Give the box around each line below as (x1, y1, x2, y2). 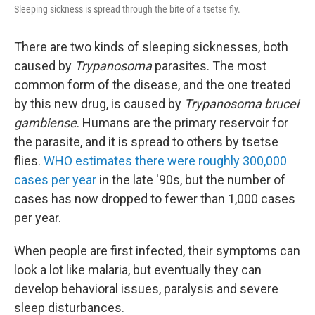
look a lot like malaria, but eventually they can (14, 262, 262, 277)
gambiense (14, 115, 77, 130)
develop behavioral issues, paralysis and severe (14, 281, 278, 296)
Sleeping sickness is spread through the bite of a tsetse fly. (14, 3, 240, 15)
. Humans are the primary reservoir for (77, 115, 288, 130)
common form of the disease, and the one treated (14, 77, 291, 92)
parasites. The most (152, 58, 266, 73)
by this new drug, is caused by (14, 96, 184, 111)
